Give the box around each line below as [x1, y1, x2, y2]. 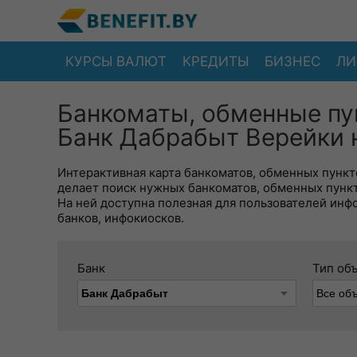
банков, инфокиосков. [57, 210, 184, 226]
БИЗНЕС [265, 53, 320, 69]
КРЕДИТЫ [182, 53, 249, 69]
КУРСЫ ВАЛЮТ [65, 53, 167, 69]
